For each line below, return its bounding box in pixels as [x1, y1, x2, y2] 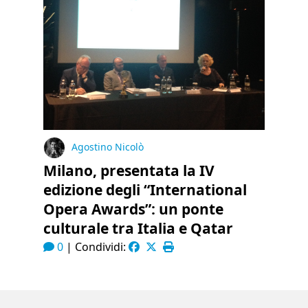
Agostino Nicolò [71, 140, 144, 154]
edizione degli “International [43, 180, 247, 199]
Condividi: [75, 239, 129, 254]
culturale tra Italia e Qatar [43, 219, 234, 238]
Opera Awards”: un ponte [43, 199, 224, 219]
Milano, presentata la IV [43, 161, 215, 180]
